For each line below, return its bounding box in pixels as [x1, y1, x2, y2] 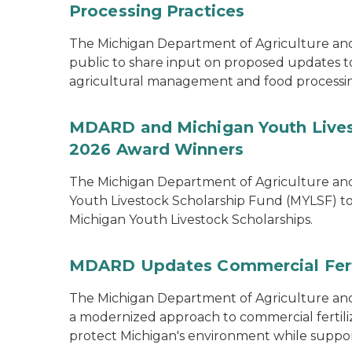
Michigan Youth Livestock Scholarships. [69, 212, 313, 227]
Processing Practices [69, 2, 245, 20]
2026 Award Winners [69, 140, 244, 159]
